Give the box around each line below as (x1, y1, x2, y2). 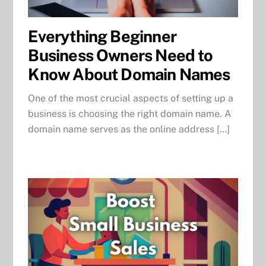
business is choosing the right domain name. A (28, 107, 232, 119)
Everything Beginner (28, 26, 176, 46)
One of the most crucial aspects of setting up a (28, 92, 234, 104)
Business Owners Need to (28, 45, 213, 65)
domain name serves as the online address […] (28, 123, 230, 135)
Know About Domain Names (28, 64, 230, 84)
